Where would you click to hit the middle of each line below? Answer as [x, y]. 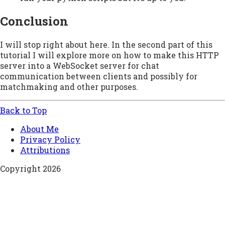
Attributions [45, 150]
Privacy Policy [50, 140]
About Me [39, 129]
